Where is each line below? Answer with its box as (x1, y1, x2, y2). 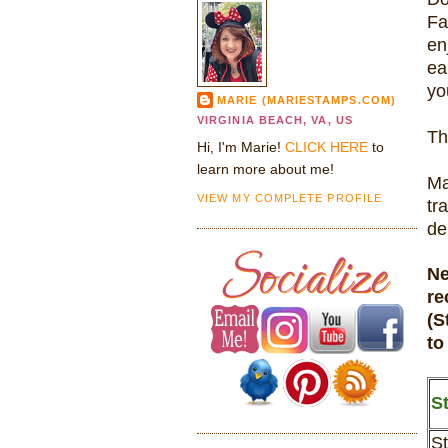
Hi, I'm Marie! (197, 138, 285, 155)
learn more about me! (197, 160, 334, 177)
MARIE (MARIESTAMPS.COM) (217, 93, 396, 106)
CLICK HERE (285, 138, 368, 155)
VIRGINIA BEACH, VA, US (197, 113, 353, 126)
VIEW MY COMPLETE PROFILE (197, 191, 383, 204)
